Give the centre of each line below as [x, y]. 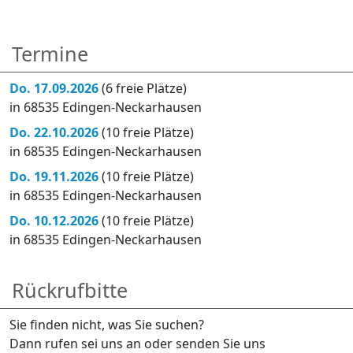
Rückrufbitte [70, 290]
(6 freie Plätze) [144, 88]
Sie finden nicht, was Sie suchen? [107, 324]
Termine [50, 53]
